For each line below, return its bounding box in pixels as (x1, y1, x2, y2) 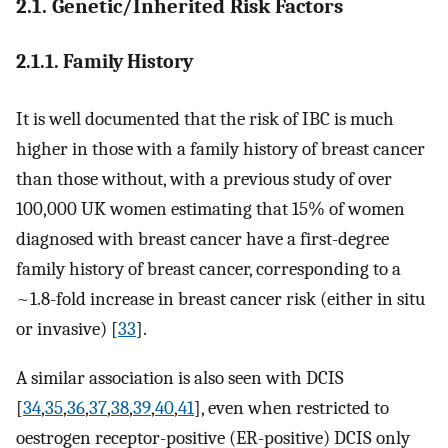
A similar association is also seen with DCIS (16, 366, 344, 389)
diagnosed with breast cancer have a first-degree (16, 227, 389, 250)
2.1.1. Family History (16, 50, 193, 74)
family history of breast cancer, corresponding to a (16, 257, 401, 280)
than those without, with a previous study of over (16, 167, 392, 190)
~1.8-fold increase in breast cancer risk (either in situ (16, 287, 425, 310)
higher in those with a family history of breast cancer (16, 137, 425, 160)
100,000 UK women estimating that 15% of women (16, 197, 405, 220)
